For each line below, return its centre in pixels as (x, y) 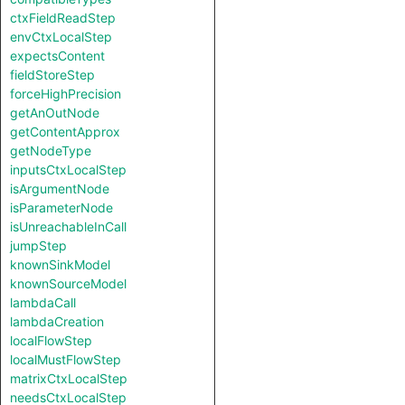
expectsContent (57, 56)
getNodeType (51, 151)
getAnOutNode (55, 113)
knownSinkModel (60, 264)
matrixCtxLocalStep (69, 378)
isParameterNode (61, 207)
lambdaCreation (57, 321)
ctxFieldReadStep (63, 18)
